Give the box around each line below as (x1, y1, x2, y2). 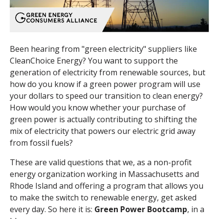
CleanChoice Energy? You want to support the (10, 55, 178, 66)
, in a (187, 204, 204, 215)
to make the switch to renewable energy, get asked (10, 192, 197, 203)
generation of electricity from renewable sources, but (10, 67, 205, 78)
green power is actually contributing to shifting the (10, 114, 197, 125)
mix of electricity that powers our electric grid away (10, 126, 196, 137)
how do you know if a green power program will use (10, 79, 200, 90)
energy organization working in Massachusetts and (10, 169, 199, 180)
